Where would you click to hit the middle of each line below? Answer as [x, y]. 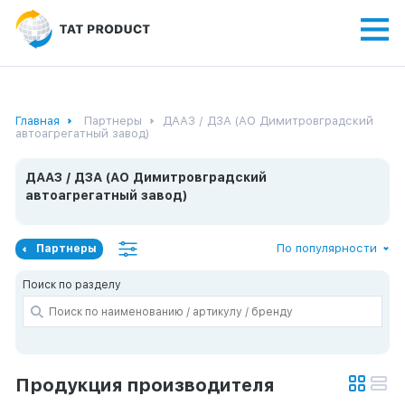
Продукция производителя [145, 385]
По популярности [327, 248]
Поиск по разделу [72, 285]
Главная [38, 121]
